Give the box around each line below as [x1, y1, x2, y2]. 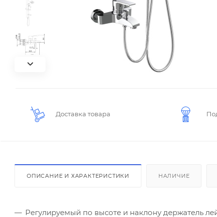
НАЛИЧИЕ [158, 172, 190, 179]
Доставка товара [56, 109, 110, 118]
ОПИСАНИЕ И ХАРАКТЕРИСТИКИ [27, 172, 129, 179]
